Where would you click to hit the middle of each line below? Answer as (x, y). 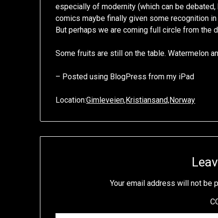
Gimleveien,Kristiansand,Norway (141, 100)
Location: (71, 100)
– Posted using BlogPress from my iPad (125, 77)
